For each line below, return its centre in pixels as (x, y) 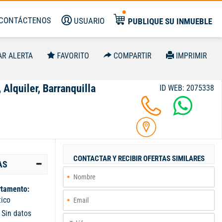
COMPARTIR (133, 56)
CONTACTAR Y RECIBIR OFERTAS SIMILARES (139, 159)
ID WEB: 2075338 (187, 88)
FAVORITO (73, 56)
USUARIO (89, 21)
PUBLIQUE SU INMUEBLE (170, 21)
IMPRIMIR (192, 56)
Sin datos (16, 213)
